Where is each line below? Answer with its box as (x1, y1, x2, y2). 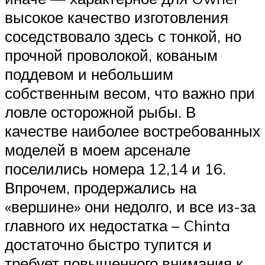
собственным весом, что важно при (5, 83, 255, 102)
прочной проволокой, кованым (5, 45, 218, 64)
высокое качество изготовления (5, 7, 228, 27)
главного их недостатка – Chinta (5, 215, 230, 235)
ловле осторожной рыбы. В (5, 102, 196, 121)
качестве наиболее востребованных (5, 121, 260, 140)
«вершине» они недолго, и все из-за (5, 196, 256, 216)
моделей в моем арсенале (5, 140, 190, 159)
